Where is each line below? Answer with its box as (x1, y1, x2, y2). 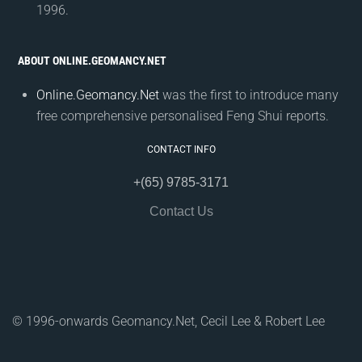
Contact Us (149, 204, 213, 219)
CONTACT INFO (146, 144, 216, 156)
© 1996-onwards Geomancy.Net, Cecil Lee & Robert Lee (12, 314, 325, 330)
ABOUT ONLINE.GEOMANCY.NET (17, 54, 166, 68)
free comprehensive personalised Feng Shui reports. (36, 108, 329, 124)
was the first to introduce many (159, 87, 339, 103)
